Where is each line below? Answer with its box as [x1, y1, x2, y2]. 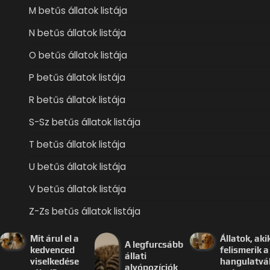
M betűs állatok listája [29, 4, 127, 17]
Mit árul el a [30, 233, 79, 244]
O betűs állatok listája [29, 49, 127, 62]
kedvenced [30, 245, 75, 256]
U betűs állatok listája [29, 160, 126, 174]
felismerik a [219, 245, 269, 256]
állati [125, 250, 147, 261]
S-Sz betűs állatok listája [29, 116, 140, 129]
